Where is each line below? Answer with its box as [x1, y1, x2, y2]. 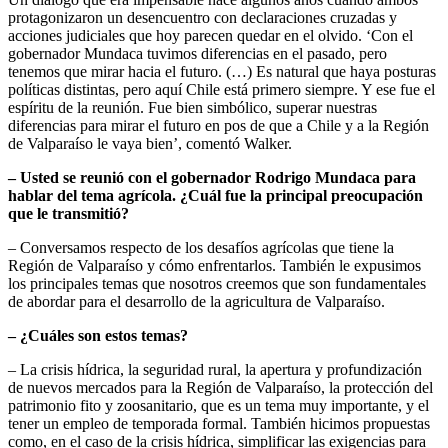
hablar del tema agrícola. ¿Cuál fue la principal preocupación [8, 187, 423, 205]
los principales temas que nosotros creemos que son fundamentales [8, 275, 426, 293]
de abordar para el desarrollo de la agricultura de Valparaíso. [8, 293, 385, 311]
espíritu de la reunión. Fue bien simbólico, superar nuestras [8, 99, 377, 117]
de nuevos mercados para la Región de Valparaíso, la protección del [8, 379, 433, 397]
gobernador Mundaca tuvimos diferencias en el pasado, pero [8, 45, 387, 63]
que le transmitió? [8, 205, 129, 223]
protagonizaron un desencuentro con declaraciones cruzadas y [8, 9, 397, 27]
